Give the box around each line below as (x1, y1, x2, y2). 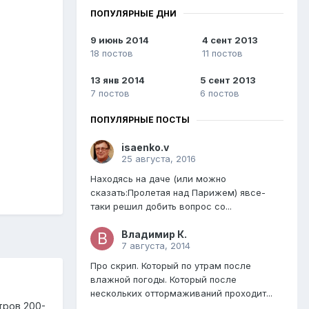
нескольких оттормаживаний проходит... (90, 288, 272, 299)
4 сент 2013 (202, 34, 258, 46)
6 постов (200, 88, 239, 99)
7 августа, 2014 (121, 240, 190, 252)
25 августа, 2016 (121, 153, 196, 165)
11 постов (202, 48, 243, 59)
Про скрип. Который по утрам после (90, 260, 251, 272)
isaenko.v (121, 141, 169, 154)
